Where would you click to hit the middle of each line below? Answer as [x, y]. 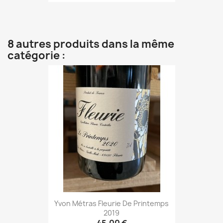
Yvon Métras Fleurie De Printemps [111, 203]
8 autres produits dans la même [91, 44]
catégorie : [37, 56]
